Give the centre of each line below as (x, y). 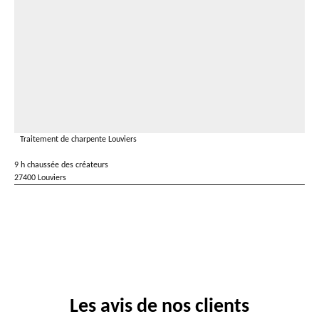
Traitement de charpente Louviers (78, 140)
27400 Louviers (40, 178)
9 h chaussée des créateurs (61, 165)
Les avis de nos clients (159, 307)
